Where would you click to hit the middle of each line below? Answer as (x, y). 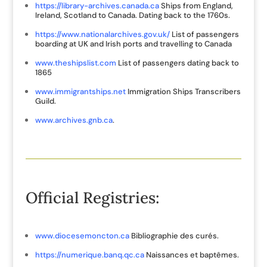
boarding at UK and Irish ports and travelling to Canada (133, 44)
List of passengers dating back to (177, 63)
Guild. (45, 101)
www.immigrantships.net (80, 91)
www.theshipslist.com (75, 63)
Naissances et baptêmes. (191, 255)
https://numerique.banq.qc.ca (89, 255)
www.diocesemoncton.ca (82, 236)
